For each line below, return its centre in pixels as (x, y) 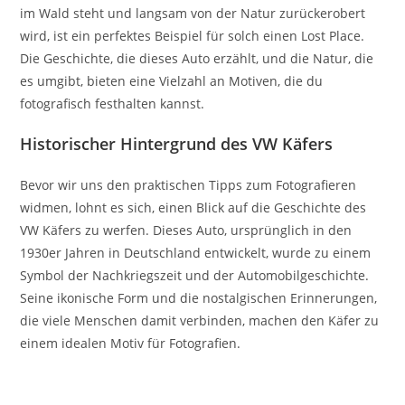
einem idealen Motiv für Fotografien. (131, 343)
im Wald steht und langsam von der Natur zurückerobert (193, 13)
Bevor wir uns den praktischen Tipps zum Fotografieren (188, 184)
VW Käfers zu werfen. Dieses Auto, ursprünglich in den (186, 230)
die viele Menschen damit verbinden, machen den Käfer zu (200, 320)
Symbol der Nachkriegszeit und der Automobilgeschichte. (195, 275)
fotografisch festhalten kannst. (113, 103)
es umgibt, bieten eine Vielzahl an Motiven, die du (172, 80)
